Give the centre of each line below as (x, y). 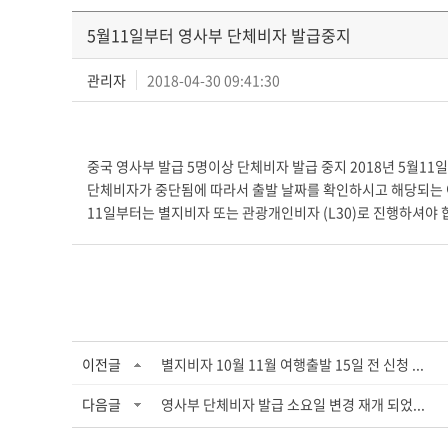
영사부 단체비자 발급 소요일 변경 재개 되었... (293, 404)
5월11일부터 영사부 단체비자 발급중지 (219, 35)
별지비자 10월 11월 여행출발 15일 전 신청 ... (292, 364)
